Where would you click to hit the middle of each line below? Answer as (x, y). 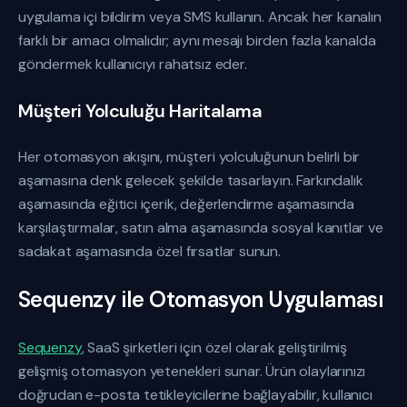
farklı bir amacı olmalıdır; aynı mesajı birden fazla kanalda (197, 40)
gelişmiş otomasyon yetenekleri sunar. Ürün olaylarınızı (192, 371)
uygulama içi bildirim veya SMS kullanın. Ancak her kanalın (200, 17)
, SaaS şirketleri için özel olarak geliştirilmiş (214, 347)
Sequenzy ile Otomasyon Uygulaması (201, 299)
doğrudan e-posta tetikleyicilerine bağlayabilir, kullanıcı (195, 395)
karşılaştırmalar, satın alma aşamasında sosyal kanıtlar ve (201, 228)
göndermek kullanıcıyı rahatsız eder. (133, 64)
